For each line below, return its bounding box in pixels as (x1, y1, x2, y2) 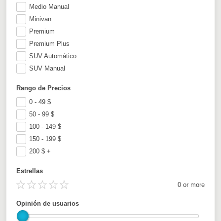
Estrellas (16, 167, 43, 175)
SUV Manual (29, 64, 66, 72)
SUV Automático (29, 52, 77, 60)
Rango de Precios (16, 84, 71, 92)
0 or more (177, 181, 205, 188)
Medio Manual (29, 2, 70, 10)
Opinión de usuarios (16, 199, 79, 207)
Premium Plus (29, 39, 70, 47)
